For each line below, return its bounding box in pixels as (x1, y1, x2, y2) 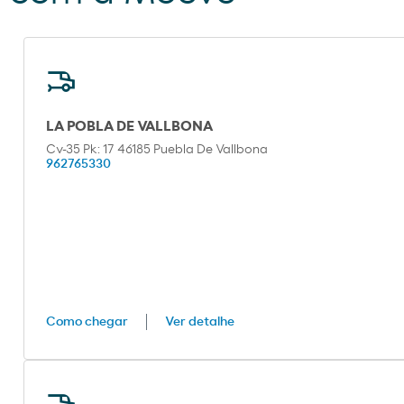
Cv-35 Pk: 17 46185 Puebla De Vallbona (46, 143, 268, 157)
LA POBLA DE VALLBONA (46, 119, 213, 134)
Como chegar (46, 316, 128, 329)
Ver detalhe (165, 316, 234, 329)
